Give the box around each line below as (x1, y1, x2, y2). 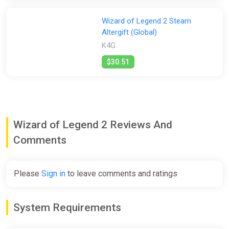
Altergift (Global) (101, 28, 157, 37)
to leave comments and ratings (65, 169, 177, 179)
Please (14, 169, 41, 179)
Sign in (41, 169, 65, 179)
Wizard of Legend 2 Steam (101, 16, 191, 26)
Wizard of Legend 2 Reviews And (13, 119, 172, 131)
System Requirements (13, 201, 121, 214)
